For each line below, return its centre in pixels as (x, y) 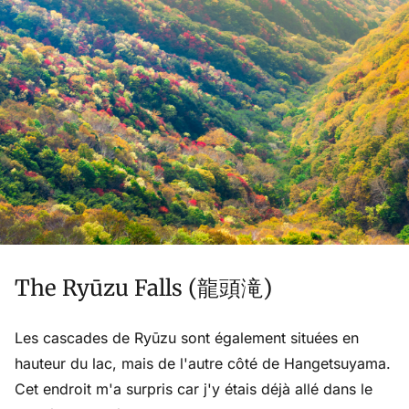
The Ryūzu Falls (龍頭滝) (143, 288)
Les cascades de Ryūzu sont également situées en (187, 337)
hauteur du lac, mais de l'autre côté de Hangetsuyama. (203, 363)
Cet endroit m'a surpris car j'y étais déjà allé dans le (194, 388)
